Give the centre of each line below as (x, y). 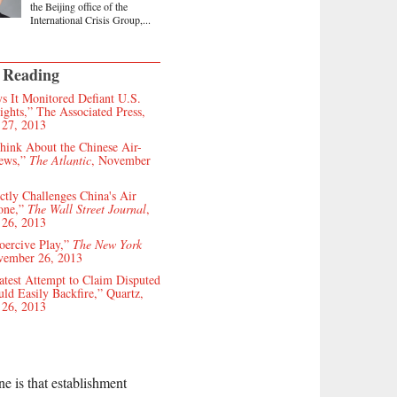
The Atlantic (60, 160)
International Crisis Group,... (90, 19)
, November (121, 160)
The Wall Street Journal (85, 208)
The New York (107, 244)
